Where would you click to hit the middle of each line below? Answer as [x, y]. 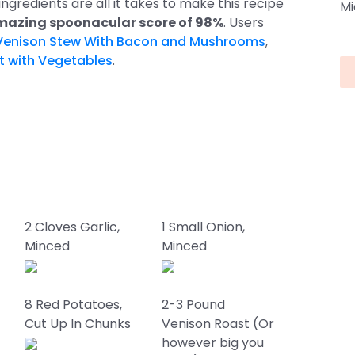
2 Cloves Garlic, [72, 227]
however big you [213, 343]
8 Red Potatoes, [73, 305]
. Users [244, 23]
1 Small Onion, [204, 227]
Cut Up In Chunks [77, 324]
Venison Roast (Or [218, 324]
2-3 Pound [194, 305]
